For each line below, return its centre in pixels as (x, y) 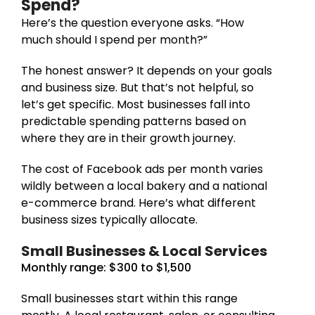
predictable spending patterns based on (134, 121)
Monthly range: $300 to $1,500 (106, 267)
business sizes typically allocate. (109, 219)
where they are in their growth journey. (128, 138)
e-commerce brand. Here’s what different (139, 202)
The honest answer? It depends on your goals (147, 70)
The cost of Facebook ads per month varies (142, 169)
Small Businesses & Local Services (144, 251)
